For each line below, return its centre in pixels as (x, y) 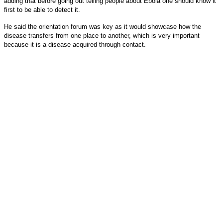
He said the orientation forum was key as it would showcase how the (103, 26)
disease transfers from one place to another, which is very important (102, 35)
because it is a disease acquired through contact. (76, 44)
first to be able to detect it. (42, 9)
